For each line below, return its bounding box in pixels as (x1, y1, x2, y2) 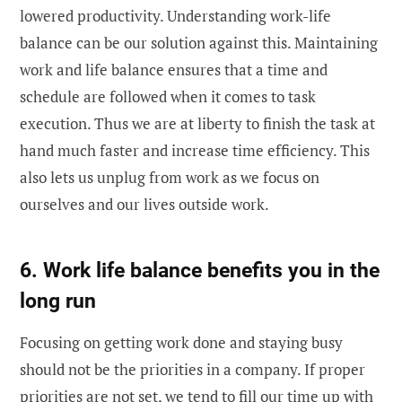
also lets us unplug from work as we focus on (20, 167, 319, 188)
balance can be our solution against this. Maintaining (20, 32, 378, 54)
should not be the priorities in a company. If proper (20, 358, 365, 380)
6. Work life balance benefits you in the (20, 258, 380, 284)
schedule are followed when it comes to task (20, 86, 316, 108)
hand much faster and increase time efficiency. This (20, 140, 370, 162)
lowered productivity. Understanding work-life (20, 5, 331, 27)
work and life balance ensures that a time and (20, 59, 328, 81)
